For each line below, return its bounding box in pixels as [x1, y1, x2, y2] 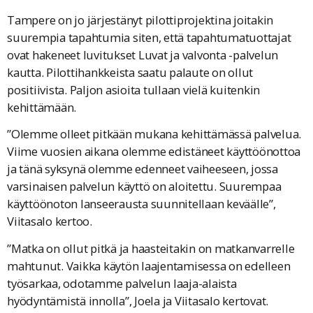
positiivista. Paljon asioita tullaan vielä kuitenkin [7, 81, 260, 98]
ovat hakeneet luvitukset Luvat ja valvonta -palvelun [7, 46, 278, 63]
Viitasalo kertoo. [7, 213, 92, 230]
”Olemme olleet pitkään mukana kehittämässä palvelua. [7, 126, 301, 143]
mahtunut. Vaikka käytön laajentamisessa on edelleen [7, 257, 291, 274]
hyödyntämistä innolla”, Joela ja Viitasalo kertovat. [7, 292, 268, 309]
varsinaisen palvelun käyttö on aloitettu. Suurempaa [7, 178, 282, 195]
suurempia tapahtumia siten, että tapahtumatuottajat [7, 29, 291, 45]
